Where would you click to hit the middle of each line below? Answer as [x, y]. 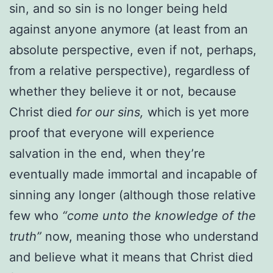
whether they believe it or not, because [123, 91]
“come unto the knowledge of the [159, 215]
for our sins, [110, 112]
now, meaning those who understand [150, 236]
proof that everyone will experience [112, 133]
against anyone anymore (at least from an [129, 29]
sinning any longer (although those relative [133, 195]
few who [36, 215]
